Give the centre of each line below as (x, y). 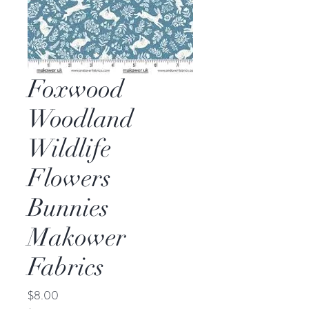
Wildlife (69, 148)
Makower (77, 237)
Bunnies (68, 208)
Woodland (80, 119)
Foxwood (76, 89)
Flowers (69, 178)
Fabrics (66, 267)
